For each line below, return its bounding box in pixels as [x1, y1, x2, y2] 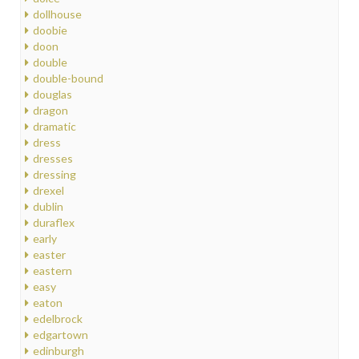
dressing [33, 167, 76, 182]
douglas [33, 87, 72, 102]
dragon [33, 103, 68, 118]
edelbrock [33, 312, 83, 326]
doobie [33, 23, 67, 38]
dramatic [33, 119, 76, 134]
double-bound [33, 71, 103, 86]
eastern [33, 264, 72, 278]
